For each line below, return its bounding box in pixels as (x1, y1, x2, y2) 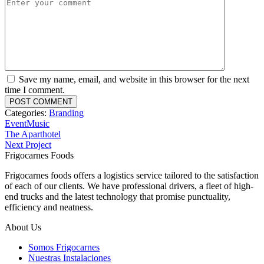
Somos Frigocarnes (28, 242, 100, 253)
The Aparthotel (5, 129, 61, 140)
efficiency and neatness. (5, 202, 93, 213)
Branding (49, 108, 84, 118)
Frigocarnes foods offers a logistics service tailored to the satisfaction (5, 170, 259, 181)
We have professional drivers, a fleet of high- (87, 181, 253, 192)
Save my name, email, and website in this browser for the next (19, 74, 249, 85)
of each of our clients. (5, 181, 85, 192)
